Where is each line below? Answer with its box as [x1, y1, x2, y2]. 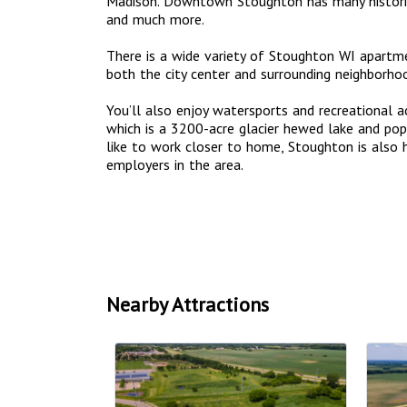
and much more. [106, 10, 204, 29]
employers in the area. [106, 155, 243, 174]
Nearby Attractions [106, 292, 269, 318]
